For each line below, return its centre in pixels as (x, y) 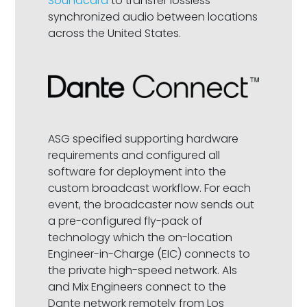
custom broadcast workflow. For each (150, 188)
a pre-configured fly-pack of (126, 221)
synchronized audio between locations (153, 17)
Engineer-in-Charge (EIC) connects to (149, 254)
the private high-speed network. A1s (143, 270)
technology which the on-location (140, 237)
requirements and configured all (134, 155)
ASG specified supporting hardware (144, 138)
